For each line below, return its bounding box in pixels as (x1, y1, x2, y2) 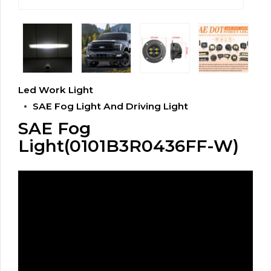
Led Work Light (18, 83, 93, 96)
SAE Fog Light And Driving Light (33, 100, 188, 112)
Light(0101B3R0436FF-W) (18, 135, 239, 157)
